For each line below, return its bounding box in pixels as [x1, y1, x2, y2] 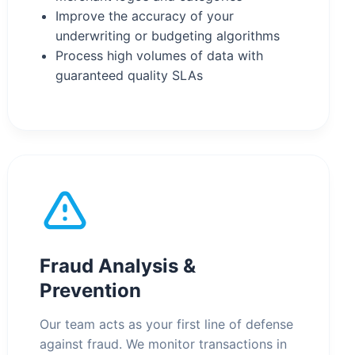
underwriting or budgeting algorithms [55, 28, 281, 44]
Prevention [40, 279, 142, 302]
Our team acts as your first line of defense [40, 316, 294, 332]
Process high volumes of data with [55, 48, 264, 63]
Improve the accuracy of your [55, 8, 235, 24]
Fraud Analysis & [40, 254, 197, 277]
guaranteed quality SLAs [55, 67, 204, 83]
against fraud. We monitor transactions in [40, 336, 288, 352]
